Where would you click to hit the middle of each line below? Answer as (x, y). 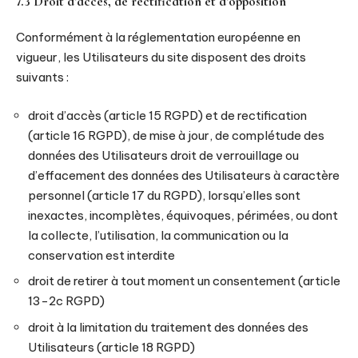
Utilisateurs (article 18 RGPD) (111, 347)
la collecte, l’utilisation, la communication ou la (158, 235)
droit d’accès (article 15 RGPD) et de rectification (167, 115)
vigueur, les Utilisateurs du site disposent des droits (161, 57)
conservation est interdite (101, 255)
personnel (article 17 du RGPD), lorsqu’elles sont (164, 195)
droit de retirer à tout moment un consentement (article (184, 281)
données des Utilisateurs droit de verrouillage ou (163, 155)
